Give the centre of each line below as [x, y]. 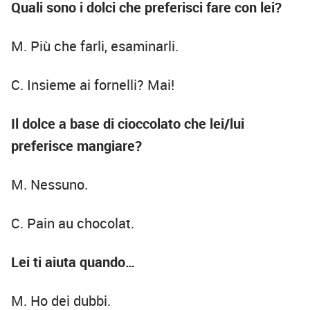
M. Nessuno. [49, 185]
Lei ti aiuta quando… [73, 262]
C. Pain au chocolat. [73, 224]
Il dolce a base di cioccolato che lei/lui [128, 124]
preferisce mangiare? [76, 146]
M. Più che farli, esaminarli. [95, 46]
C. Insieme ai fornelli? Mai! [93, 85]
